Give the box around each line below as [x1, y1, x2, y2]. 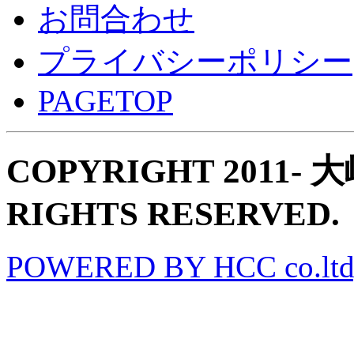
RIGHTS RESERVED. [6, 194, 340, 232]
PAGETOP [38, 83, 173, 118]
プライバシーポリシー [38, 43, 352, 78]
